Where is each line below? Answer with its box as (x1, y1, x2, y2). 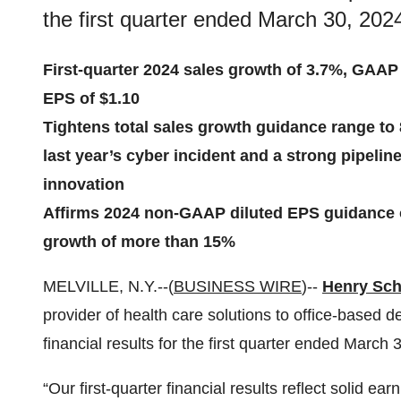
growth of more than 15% (43, 233, 235, 251)
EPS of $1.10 (43, 90, 140, 107)
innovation (43, 175, 124, 193)
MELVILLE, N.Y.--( (43, 277, 174, 295)
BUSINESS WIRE (174, 277, 302, 295)
